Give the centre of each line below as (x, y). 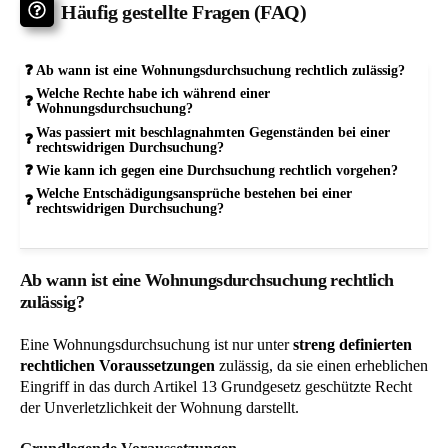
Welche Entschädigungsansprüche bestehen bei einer (193, 192)
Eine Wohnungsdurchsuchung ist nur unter (156, 345)
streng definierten (352, 345)
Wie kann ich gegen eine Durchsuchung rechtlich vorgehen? (216, 169)
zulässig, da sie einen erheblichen (321, 366)
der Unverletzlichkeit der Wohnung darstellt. (159, 408)
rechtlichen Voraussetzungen (117, 366)
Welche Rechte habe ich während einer (152, 93)
